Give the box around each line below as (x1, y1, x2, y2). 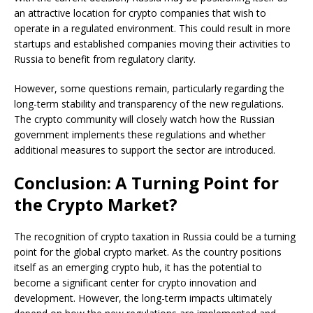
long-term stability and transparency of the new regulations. (14, 97, 284, 111)
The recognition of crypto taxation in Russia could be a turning (14, 230, 296, 244)
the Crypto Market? (14, 193, 177, 217)
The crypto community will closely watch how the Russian (14, 112, 275, 126)
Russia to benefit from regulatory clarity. (14, 52, 196, 66)
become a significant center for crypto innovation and (14, 276, 256, 290)
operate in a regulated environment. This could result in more (14, 22, 291, 36)
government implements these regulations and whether (14, 128, 265, 142)
